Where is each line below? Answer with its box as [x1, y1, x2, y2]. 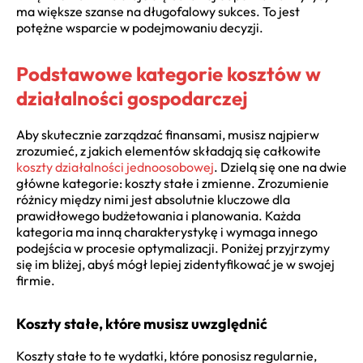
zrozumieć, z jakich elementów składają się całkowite [16, 142, 321, 159]
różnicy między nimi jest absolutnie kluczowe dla [16, 190, 290, 207]
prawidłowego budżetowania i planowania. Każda [16, 207, 301, 224]
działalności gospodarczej [16, 85, 248, 110]
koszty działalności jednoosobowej [16, 158, 214, 175]
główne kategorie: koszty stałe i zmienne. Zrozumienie [16, 174, 329, 191]
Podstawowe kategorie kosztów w [16, 61, 321, 86]
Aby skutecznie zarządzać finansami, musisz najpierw [16, 126, 319, 143]
